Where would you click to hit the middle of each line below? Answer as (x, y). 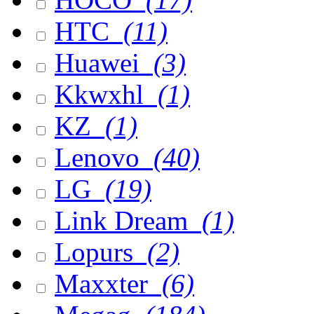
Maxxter (105, 284)
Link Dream (125, 220)
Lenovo (101, 157)
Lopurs (97, 252)
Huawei (101, 63)
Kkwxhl (103, 94)
